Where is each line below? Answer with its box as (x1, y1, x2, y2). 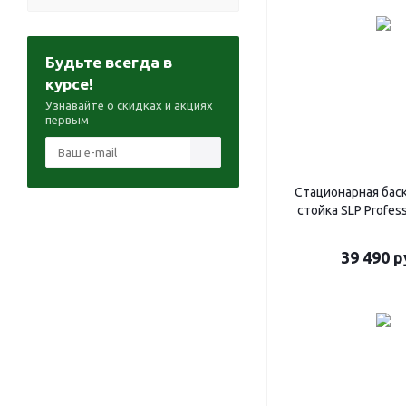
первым (45, 113, 89, 126)
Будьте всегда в (45, 53, 172, 71)
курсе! (45, 75, 93, 92)
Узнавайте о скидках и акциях (45, 99, 213, 111)
